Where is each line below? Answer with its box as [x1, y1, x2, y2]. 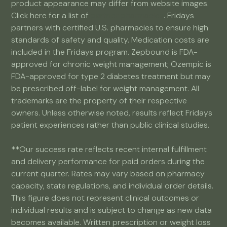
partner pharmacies [91, 10, 164, 21]
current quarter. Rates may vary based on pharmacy [11, 168, 205, 179]
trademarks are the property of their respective [11, 95, 187, 106]
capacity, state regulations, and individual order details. [11, 180, 214, 192]
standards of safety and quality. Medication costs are [11, 34, 210, 46]
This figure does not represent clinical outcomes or [11, 193, 200, 204]
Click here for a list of [11, 10, 91, 21]
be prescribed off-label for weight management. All [11, 83, 200, 94]
